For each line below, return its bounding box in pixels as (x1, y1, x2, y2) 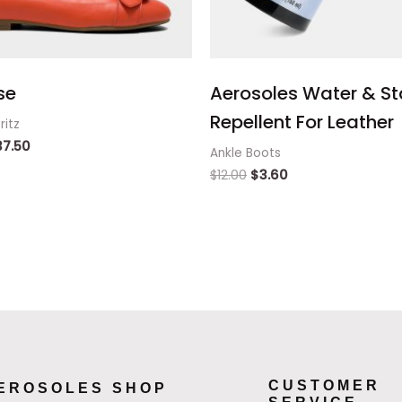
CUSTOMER (268, 378, 381, 394)
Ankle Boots (210, 144, 281, 162)
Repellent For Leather (210, 109, 394, 135)
